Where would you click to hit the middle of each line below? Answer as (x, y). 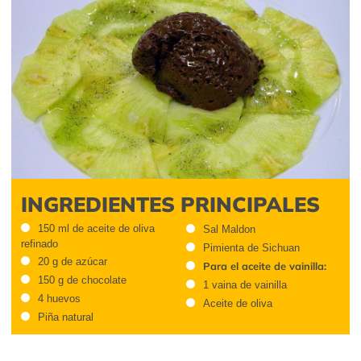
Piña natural (66, 317)
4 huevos (59, 298)
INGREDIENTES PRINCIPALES (170, 203)
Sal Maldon (229, 230)
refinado (39, 243)
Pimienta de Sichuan (251, 248)
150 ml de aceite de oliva (96, 228)
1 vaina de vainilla (245, 284)
